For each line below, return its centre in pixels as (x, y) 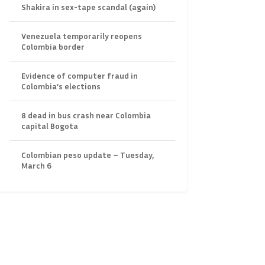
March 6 (36, 166)
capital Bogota (49, 126)
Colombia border (53, 47)
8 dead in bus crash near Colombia (86, 115)
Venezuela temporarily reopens (81, 36)
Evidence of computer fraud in (79, 76)
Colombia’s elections (61, 86)
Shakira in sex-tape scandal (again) (88, 7)
